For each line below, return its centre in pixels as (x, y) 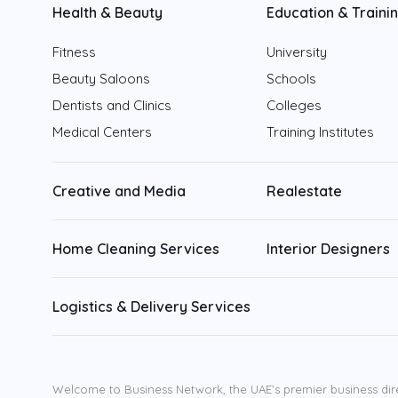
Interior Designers (329, 249)
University (297, 52)
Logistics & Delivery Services (151, 306)
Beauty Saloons (101, 79)
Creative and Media (119, 191)
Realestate (305, 191)
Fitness (74, 52)
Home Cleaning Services (136, 249)
